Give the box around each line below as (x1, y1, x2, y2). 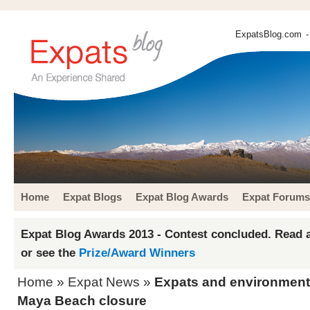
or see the (21, 246, 79, 259)
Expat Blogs (63, 191, 122, 203)
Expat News (68, 275, 140, 289)
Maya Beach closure (17, 293, 147, 308)
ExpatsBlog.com (235, 29, 302, 39)
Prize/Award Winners (79, 246, 195, 259)
